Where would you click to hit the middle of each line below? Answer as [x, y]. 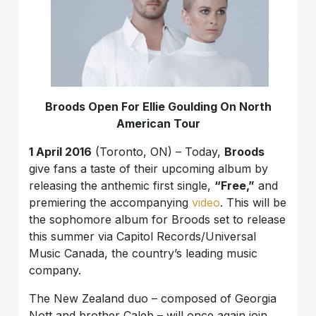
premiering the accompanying [111, 202]
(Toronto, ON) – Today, [158, 151]
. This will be [254, 202]
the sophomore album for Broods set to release [158, 219]
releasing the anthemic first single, [122, 185]
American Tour [158, 123]
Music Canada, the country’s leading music [144, 253]
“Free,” [235, 185]
